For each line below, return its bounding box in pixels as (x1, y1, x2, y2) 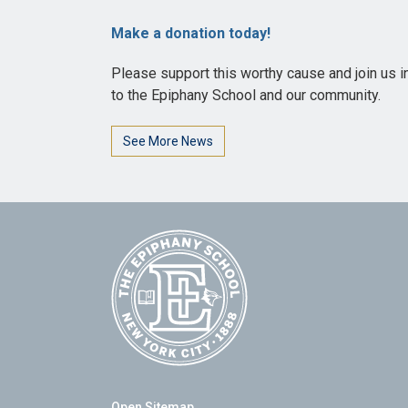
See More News (123, 134, 213, 149)
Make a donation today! (111, 24, 270, 42)
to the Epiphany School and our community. (111, 87, 381, 105)
